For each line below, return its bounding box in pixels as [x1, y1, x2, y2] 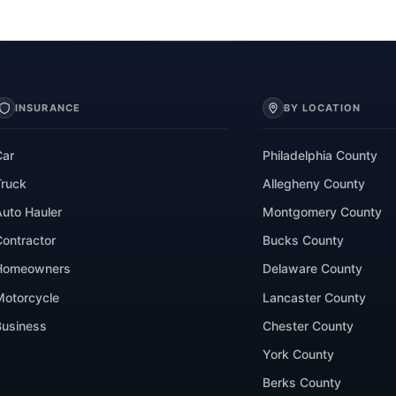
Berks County [262, 375, 341, 391]
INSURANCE [15, 102, 80, 115]
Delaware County [262, 261, 362, 277]
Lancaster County [262, 289, 366, 305]
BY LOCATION [283, 102, 361, 115]
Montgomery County [262, 204, 382, 220]
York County [262, 346, 334, 362]
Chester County [262, 317, 354, 333]
